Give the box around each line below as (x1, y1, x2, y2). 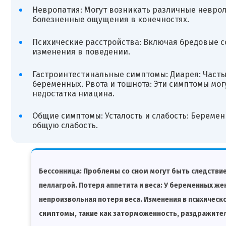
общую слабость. (32, 121, 98, 131)
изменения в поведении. (32, 46, 130, 56)
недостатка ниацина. (32, 88, 115, 98)
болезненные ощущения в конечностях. (32, 15, 189, 25)
